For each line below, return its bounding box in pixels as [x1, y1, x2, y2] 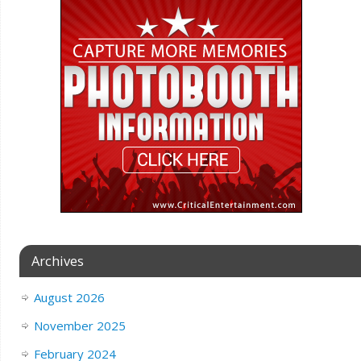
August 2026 [33, 289, 105, 306]
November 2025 [33, 317, 126, 334]
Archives [31, 251, 84, 271]
